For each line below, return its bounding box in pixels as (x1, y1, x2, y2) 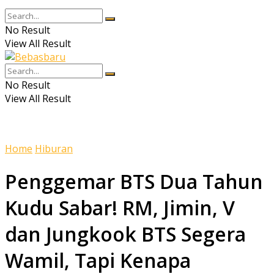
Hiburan (35, 142, 73, 155)
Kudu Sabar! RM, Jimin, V (5, 194, 235, 221)
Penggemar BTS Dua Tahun (5, 168, 263, 195)
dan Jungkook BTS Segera (5, 221, 246, 248)
